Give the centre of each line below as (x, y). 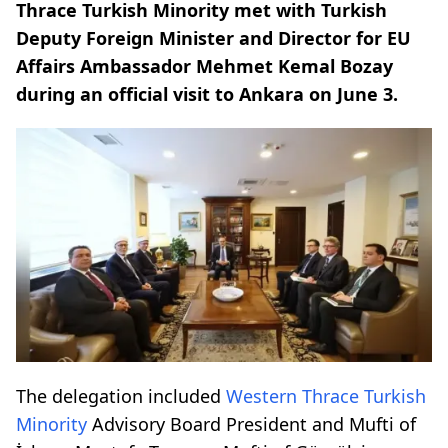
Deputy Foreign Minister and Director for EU (213, 38)
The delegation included (121, 395)
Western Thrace (292, 395)
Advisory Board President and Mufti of (251, 423)
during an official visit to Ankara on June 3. (207, 94)
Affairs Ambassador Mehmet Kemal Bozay (204, 66)
